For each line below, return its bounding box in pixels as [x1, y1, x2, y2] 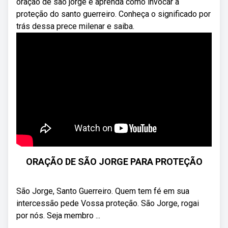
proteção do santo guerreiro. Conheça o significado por [16, 9, 211, 19]
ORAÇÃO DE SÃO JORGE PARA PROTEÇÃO [25, 156, 203, 167]
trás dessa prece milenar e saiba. [16, 21, 134, 31]
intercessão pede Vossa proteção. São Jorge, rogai [16, 198, 199, 208]
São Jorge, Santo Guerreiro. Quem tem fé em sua [16, 186, 189, 196]
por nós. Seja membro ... [16, 211, 100, 220]
